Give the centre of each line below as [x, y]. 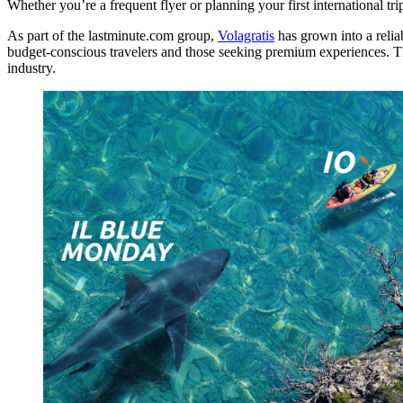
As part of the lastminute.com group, [112, 35]
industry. [31, 67]
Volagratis [246, 35]
